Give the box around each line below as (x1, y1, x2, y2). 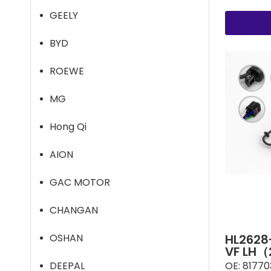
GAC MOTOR (50, 175, 110, 189)
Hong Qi (50, 120, 87, 134)
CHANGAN (50, 203, 98, 217)
